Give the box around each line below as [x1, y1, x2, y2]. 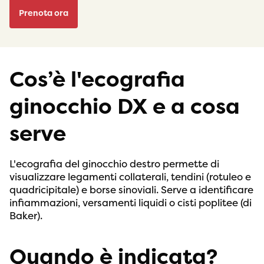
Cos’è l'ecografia [9, 66, 185, 94]
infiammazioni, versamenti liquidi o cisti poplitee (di [9, 196, 252, 210]
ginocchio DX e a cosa [9, 93, 240, 121]
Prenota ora [19, 8, 69, 19]
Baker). [9, 209, 42, 223]
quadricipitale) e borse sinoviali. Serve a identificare [9, 183, 253, 197]
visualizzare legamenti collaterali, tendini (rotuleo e [9, 170, 251, 184]
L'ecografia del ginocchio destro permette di [9, 157, 219, 171]
